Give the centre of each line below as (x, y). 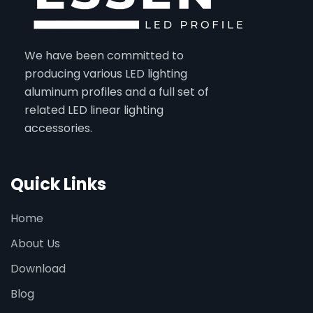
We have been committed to (104, 56)
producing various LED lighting (106, 74)
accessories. (58, 128)
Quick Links (58, 184)
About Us (35, 243)
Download (38, 269)
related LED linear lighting (94, 110)
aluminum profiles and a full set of (117, 92)
